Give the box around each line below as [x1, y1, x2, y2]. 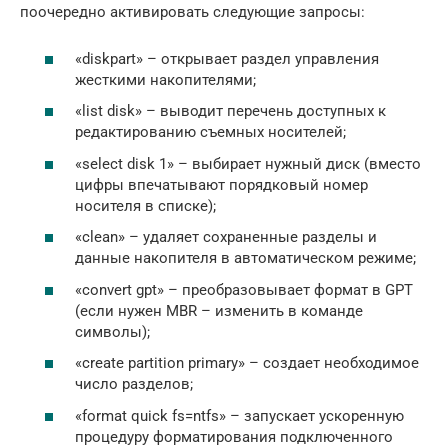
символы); [75, 322, 150, 341]
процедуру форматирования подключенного [75, 427, 393, 446]
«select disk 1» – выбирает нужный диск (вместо [75, 154, 421, 173]
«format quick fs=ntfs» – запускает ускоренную [75, 406, 404, 425]
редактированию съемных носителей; [75, 123, 346, 141]
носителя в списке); [75, 196, 216, 215]
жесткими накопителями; [75, 70, 256, 89]
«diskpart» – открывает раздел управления [75, 49, 379, 68]
